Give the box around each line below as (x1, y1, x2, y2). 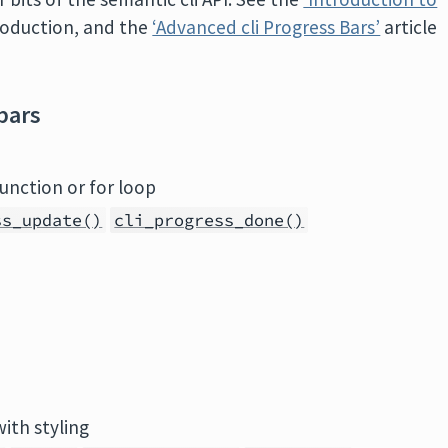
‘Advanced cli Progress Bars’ (152, 15, 381, 39)
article (380, 15, 438, 39)
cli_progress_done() (114, 209, 305, 231)
